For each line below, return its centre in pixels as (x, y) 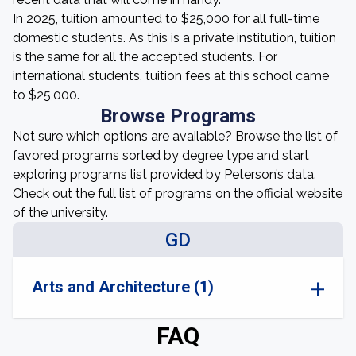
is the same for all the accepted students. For (145, 57)
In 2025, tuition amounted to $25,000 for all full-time (166, 19)
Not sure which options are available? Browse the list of (175, 136)
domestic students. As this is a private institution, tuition (174, 38)
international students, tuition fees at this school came (171, 76)
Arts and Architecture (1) (123, 287)
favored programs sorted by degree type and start (161, 155)
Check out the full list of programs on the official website (178, 193)
